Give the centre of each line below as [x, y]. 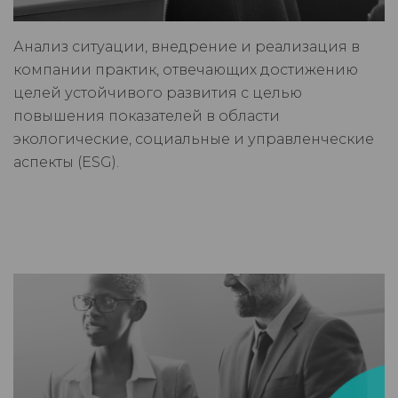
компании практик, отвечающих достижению [186, 70]
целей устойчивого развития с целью [158, 93]
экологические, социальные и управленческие [194, 139]
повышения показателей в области [147, 116]
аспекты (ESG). [66, 163]
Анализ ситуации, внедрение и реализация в [187, 47]
